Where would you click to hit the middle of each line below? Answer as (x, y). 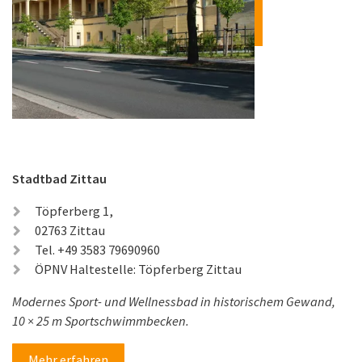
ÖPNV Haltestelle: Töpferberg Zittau (138, 269)
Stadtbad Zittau (59, 179)
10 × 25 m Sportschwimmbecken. (101, 321)
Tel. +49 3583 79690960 (97, 250)
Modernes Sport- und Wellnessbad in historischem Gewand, (174, 302)
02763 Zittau (70, 231)
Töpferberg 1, (74, 211)
